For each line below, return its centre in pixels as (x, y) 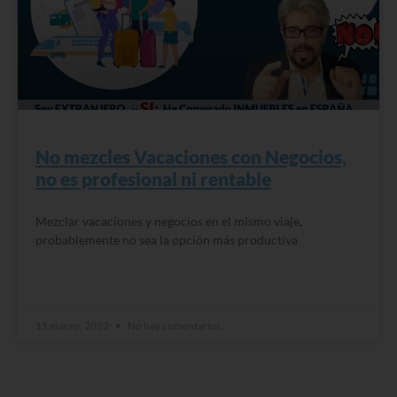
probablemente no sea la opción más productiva (167, 239)
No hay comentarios (173, 325)
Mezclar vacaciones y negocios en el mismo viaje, (169, 221)
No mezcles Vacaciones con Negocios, (191, 156)
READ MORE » (70, 283)
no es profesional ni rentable (153, 178)
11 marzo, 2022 (73, 325)
